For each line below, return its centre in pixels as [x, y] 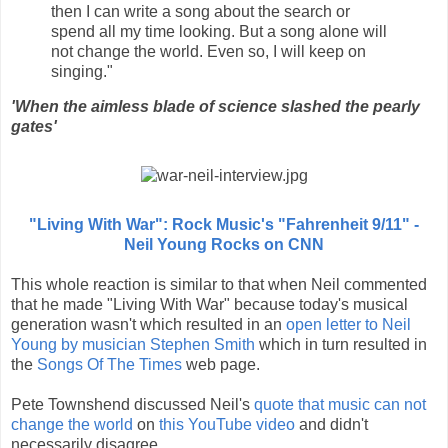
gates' [34, 127]
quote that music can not [340, 405]
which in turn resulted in [341, 345]
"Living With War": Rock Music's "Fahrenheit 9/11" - [224, 225]
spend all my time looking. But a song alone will [219, 31]
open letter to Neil [348, 325]
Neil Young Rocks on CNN [224, 245]
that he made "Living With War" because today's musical [209, 305]
